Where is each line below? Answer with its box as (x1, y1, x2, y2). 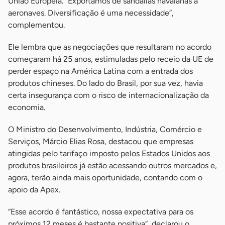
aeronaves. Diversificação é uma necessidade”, (8, 8, 174, 18)
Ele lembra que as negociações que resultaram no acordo (8, 42, 211, 52)
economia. (8, 102, 45, 113)
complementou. (8, 20, 65, 30)
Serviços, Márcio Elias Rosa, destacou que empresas (8, 137, 193, 147)
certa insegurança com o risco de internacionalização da (8, 90, 209, 100)
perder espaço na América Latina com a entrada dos (8, 66, 193, 76)
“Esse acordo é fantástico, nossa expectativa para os (8, 207, 193, 217)
